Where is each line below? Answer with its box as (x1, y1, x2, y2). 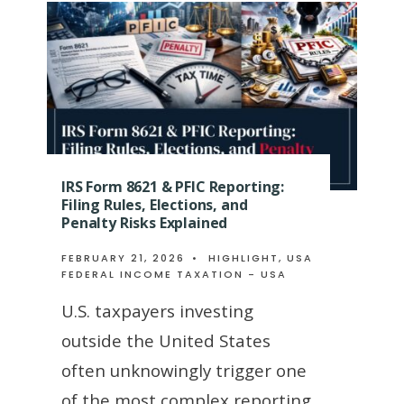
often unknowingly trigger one (61, 359, 307, 382)
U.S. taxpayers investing (61, 299, 253, 323)
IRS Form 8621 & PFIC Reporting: (61, 177, 285, 197)
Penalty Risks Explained (61, 213, 228, 234)
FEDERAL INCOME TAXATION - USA (61, 267, 287, 282)
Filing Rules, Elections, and (61, 195, 248, 216)
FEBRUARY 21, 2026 (61, 251, 185, 266)
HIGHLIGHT (208, 251, 279, 266)
